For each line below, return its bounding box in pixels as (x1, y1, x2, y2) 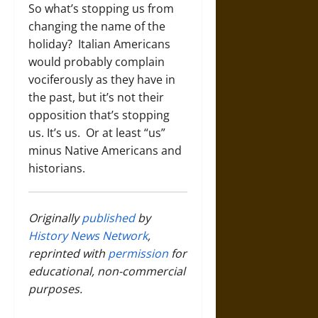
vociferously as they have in (28, 72, 175, 88)
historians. (28, 160, 85, 177)
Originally (28, 210, 82, 226)
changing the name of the (28, 18, 165, 35)
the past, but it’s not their (28, 89, 164, 106)
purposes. (28, 281, 82, 297)
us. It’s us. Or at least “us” (28, 125, 165, 141)
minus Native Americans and (28, 143, 182, 159)
